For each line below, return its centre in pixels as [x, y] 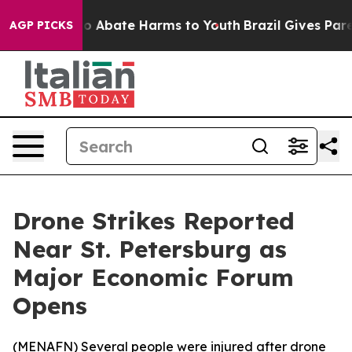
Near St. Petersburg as [150, 249]
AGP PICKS [41, 25]
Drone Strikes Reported [154, 221]
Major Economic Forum [153, 277]
